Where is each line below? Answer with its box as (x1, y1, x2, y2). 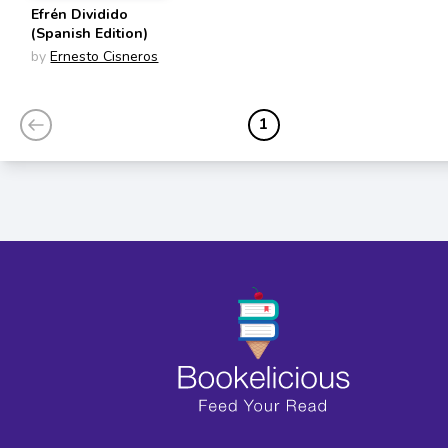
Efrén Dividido (31, 4, 129, 24)
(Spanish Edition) (31, 23, 149, 43)
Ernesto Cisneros (50, 46, 159, 66)
